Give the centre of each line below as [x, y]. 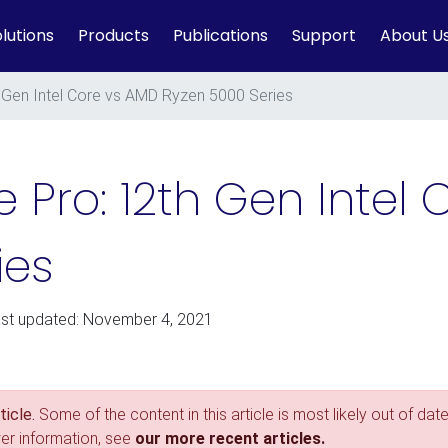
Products [113, 35]
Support [324, 35]
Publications [220, 35]
